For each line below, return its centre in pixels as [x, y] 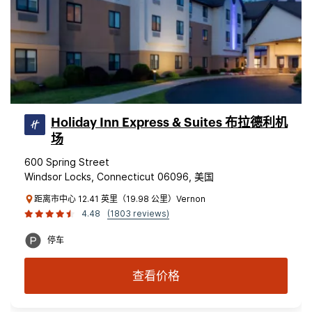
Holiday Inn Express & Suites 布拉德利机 [169, 123]
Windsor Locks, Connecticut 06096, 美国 [119, 177]
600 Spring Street [67, 162]
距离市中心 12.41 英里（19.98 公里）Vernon [120, 199]
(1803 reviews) [138, 213]
